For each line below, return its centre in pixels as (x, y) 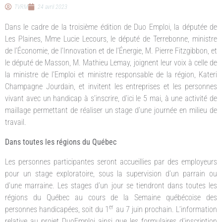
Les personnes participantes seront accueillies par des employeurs (111, 162)
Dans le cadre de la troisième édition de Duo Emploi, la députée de (111, 27)
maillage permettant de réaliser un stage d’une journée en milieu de (111, 110)
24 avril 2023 (53, 7)
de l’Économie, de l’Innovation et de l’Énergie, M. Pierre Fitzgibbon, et (111, 51)
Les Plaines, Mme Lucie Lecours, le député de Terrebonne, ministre (111, 39)
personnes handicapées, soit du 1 (57, 209)
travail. (16, 122)
